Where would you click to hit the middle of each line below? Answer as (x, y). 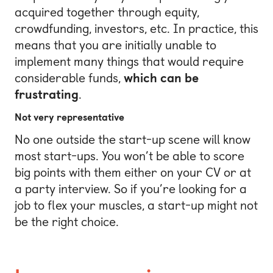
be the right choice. (67, 222)
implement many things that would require (129, 62)
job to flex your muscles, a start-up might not (136, 206)
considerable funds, (69, 78)
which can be (161, 78)
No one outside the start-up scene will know (133, 140)
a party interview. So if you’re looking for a (131, 189)
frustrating (47, 94)
